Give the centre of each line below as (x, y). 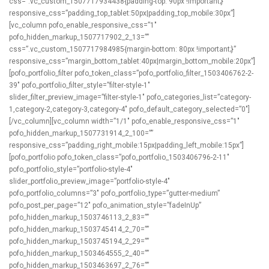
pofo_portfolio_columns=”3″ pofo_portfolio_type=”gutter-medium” (114, 193)
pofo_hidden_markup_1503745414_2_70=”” (79, 229)
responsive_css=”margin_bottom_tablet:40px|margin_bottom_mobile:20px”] (132, 61)
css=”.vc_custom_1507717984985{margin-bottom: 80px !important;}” (122, 49)
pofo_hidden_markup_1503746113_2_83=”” (79, 217)
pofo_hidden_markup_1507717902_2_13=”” (79, 37)
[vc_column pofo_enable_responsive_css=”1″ (83, 25)
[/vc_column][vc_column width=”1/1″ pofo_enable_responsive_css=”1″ (124, 121)
